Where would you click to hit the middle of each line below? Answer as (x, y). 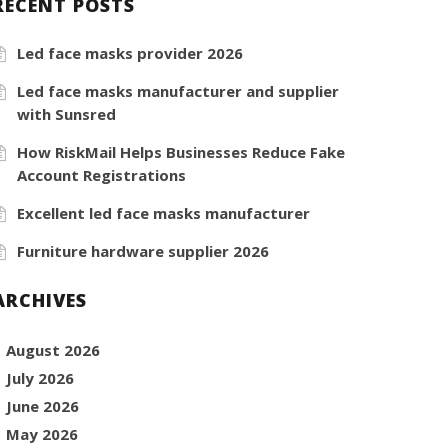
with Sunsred (67, 113)
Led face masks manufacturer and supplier (178, 90)
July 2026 (40, 377)
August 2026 (53, 349)
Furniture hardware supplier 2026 (143, 250)
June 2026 (43, 405)
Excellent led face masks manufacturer (164, 212)
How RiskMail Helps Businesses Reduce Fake (181, 151)
